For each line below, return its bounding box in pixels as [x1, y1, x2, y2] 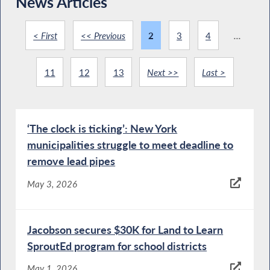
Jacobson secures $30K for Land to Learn [27, 222, 224, 236]
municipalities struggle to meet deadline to [27, 138, 234, 152]
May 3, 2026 [27, 178, 78, 189]
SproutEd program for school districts [27, 239, 207, 253]
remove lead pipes [27, 154, 116, 168]
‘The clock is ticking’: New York [27, 122, 178, 136]
